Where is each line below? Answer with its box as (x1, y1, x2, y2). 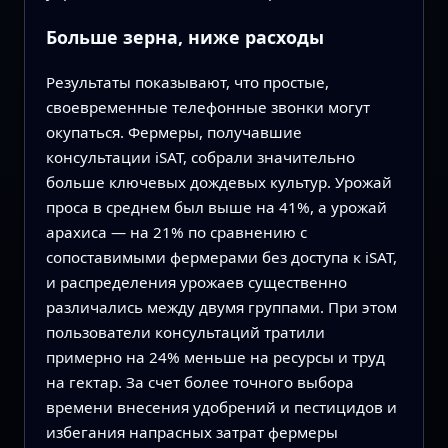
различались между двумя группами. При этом (45, 297, 397, 318)
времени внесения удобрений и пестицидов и (45, 397, 397, 418)
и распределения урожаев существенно (45, 272, 347, 293)
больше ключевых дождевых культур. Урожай (45, 172, 392, 193)
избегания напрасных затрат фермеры (45, 422, 338, 443)
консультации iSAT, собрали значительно (45, 147, 355, 168)
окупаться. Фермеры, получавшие (45, 122, 302, 143)
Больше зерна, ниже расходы (45, 25, 324, 50)
